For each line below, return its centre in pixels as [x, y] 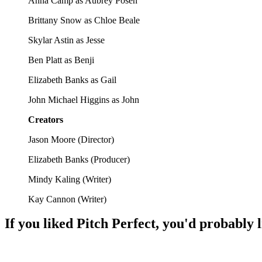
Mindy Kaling [54, 179]
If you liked [41, 224]
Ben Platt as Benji [61, 60]
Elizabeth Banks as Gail [72, 80]
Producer [110, 159]
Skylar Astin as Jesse [66, 40]
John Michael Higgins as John [84, 99]
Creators [46, 119]
